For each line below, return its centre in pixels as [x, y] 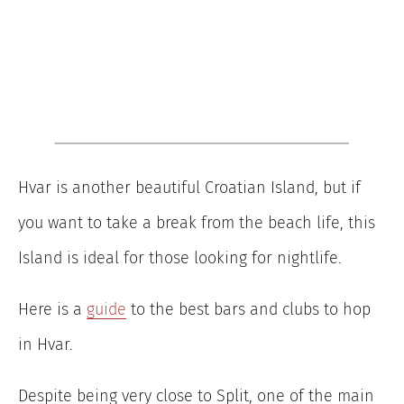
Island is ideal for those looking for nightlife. [180, 257]
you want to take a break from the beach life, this [197, 222]
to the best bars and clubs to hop [248, 309]
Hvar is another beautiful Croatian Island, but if [189, 187]
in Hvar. [46, 344]
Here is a [52, 309]
